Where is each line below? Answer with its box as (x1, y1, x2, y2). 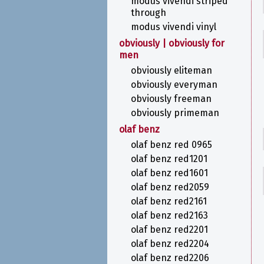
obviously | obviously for (119, 38, 225, 49)
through (131, 7, 166, 18)
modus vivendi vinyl (131, 21, 216, 32)
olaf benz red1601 (131, 167, 208, 179)
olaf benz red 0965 (131, 139, 212, 150)
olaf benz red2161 (131, 196, 207, 207)
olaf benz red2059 (131, 181, 209, 193)
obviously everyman (131, 79, 217, 90)
